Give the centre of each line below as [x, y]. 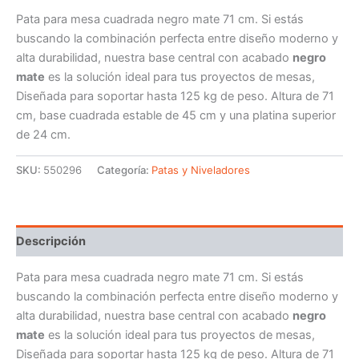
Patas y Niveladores [201, 169]
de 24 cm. [43, 134]
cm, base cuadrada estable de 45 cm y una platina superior [176, 115]
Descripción [51, 241]
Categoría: [124, 169]
